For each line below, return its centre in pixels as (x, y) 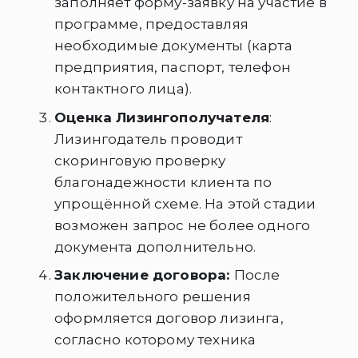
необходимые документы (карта (173, 46)
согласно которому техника (155, 340)
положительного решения (153, 297)
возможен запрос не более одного (183, 225)
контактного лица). (123, 89)
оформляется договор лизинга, (169, 318)
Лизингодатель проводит (148, 139)
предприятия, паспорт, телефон (173, 68)
